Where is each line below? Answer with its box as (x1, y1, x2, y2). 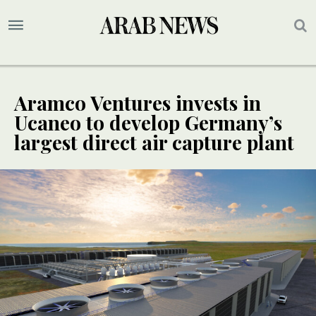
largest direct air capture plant (14, 129, 294, 156)
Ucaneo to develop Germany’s (14, 109, 282, 136)
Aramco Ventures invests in (14, 90, 261, 116)
